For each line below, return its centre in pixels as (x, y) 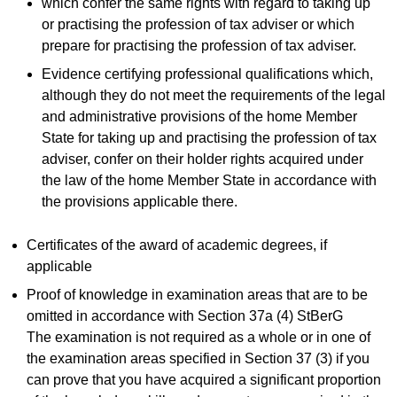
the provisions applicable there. (140, 201)
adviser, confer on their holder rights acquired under (203, 159)
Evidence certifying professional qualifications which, (208, 74)
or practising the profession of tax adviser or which (198, 24)
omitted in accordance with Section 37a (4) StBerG (184, 315)
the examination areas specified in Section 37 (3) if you (198, 358)
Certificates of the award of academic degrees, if (176, 245)
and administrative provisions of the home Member (200, 116)
